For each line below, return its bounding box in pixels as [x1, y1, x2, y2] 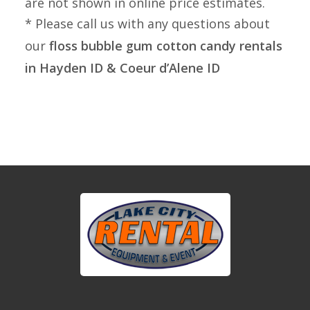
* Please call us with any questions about [24, 15, 270, 32]
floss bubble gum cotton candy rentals [48, 37, 282, 54]
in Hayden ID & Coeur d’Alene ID [24, 60, 220, 76]
